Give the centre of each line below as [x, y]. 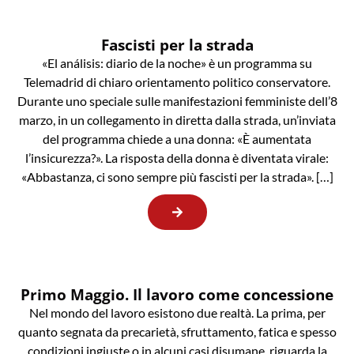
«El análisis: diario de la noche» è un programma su [177, 62]
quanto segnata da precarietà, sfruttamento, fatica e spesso [177, 331]
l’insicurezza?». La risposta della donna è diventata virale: [177, 157]
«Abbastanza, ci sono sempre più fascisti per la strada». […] [177, 176]
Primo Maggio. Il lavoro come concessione [177, 294]
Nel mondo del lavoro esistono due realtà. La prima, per [177, 312]
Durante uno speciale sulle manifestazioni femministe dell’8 [177, 100]
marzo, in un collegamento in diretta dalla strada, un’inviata [177, 119]
